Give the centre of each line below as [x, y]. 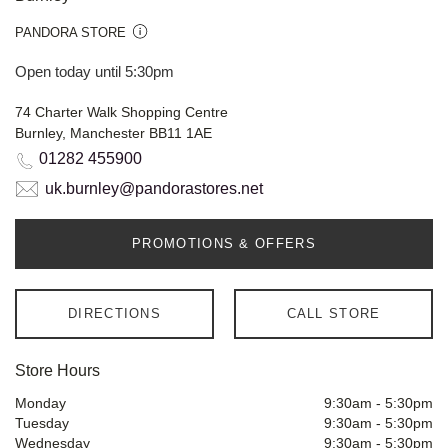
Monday [40, 403]
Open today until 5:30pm [94, 72]
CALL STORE [333, 314]
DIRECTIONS [114, 314]
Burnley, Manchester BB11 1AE [113, 133]
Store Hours [57, 371]
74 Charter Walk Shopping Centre [121, 112]
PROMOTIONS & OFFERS [224, 244]
